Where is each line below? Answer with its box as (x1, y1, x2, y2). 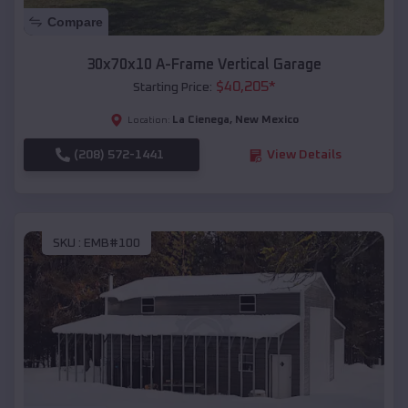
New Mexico (234, 115, 299, 127)
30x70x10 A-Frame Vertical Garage (87, 57, 321, 73)
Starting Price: (132, 81, 212, 95)
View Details (266, 148, 342, 162)
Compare (47, 15, 103, 30)
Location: (127, 116, 170, 126)
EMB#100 (84, 236, 140, 250)
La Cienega (171, 115, 229, 127)
